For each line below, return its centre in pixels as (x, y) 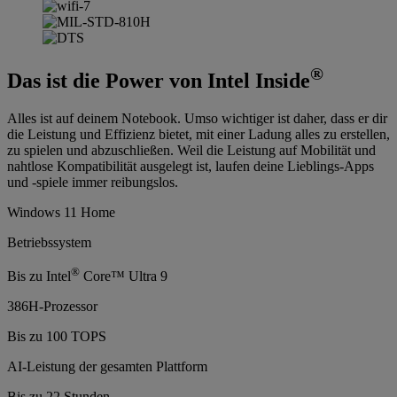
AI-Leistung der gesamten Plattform (107, 367)
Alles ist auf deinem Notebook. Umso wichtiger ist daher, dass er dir (197, 118)
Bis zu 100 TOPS (57, 337)
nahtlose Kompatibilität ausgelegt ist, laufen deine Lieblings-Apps (191, 166)
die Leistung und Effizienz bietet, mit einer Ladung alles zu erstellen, (198, 134)
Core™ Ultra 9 (124, 276)
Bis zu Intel (39, 276)
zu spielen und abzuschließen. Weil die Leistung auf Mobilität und (191, 150)
